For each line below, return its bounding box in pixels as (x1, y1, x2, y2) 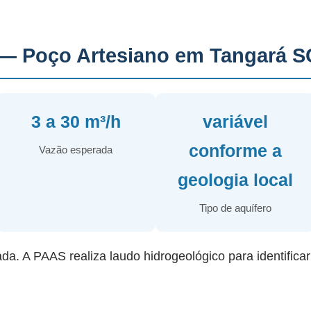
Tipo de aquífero (199, 202, 271, 214)
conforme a (189, 141, 282, 160)
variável (203, 112, 268, 131)
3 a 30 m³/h (31, 112, 121, 131)
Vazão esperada (39, 144, 112, 155)
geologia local (178, 170, 293, 190)
